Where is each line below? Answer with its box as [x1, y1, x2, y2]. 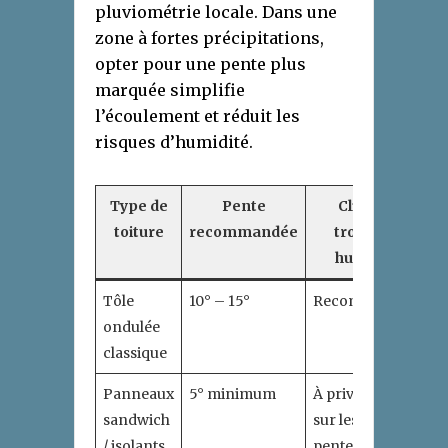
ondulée [103, 318, 160, 337]
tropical [333, 223, 391, 242]
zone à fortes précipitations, [95, 28, 324, 49]
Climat [338, 197, 386, 216]
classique [103, 344, 167, 363]
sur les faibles [313, 411, 407, 430]
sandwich [103, 411, 170, 430]
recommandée [189, 223, 298, 242]
